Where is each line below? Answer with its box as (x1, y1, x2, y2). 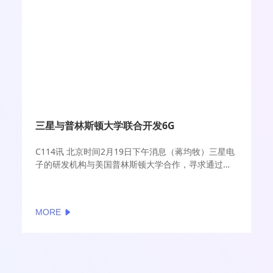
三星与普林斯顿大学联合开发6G (35, 118, 175, 132)
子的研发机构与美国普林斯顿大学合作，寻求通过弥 (35, 158, 232, 171)
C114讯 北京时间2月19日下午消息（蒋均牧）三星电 (35, 146, 235, 158)
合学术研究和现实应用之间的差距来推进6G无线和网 (35, 171, 235, 183)
